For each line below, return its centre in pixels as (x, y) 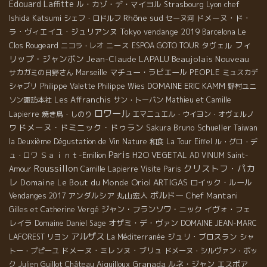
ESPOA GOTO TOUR (165, 46)
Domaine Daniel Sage (70, 223)
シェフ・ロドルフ (92, 18)
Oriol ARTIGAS (159, 182)
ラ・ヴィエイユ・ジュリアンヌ (63, 32)
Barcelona (219, 32)
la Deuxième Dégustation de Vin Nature (78, 142)
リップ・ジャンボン (46, 59)
